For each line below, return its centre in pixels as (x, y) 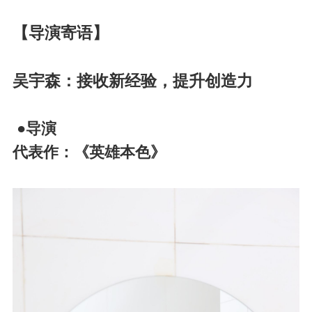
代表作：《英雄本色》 (89, 153)
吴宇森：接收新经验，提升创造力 (132, 81)
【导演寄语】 (60, 33)
